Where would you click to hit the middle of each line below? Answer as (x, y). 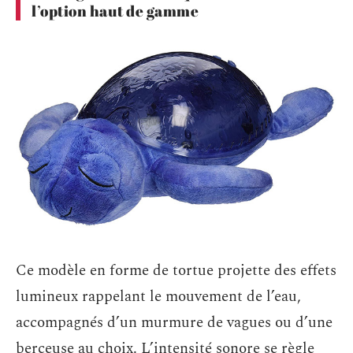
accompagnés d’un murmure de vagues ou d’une (174, 322)
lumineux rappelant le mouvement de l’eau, (158, 296)
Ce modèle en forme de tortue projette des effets (176, 270)
